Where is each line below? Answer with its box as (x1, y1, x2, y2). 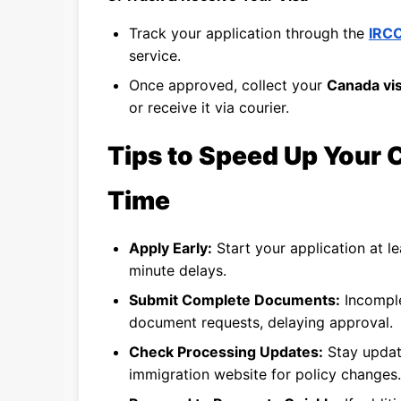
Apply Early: (129, 239, 212, 257)
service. (129, 47, 181, 64)
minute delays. (129, 261, 226, 279)
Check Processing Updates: (129, 343, 323, 361)
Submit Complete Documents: (129, 291, 340, 309)
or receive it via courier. (129, 98, 289, 116)
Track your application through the (129, 24, 369, 42)
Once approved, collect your (129, 76, 327, 94)
